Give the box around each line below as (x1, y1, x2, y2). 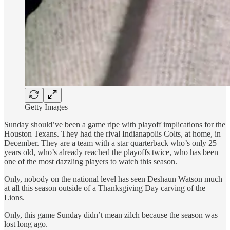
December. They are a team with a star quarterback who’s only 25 (4, 138, 217, 147)
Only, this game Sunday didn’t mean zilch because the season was (4, 210, 218, 219)
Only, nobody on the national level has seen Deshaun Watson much (4, 174, 222, 183)
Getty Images (25, 102, 68, 111)
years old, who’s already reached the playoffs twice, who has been (4, 147, 218, 157)
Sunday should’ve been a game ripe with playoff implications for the (4, 120, 225, 129)
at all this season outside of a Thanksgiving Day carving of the (4, 183, 205, 193)
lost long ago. (4, 219, 48, 228)
